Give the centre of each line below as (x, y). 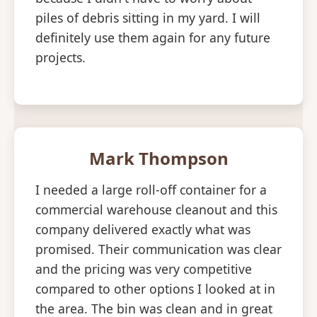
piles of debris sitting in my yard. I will (148, 18)
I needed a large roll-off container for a (151, 189)
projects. (60, 58)
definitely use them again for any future (153, 38)
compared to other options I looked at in (155, 288)
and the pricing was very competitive (144, 269)
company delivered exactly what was (143, 229)
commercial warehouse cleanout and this (156, 209)
